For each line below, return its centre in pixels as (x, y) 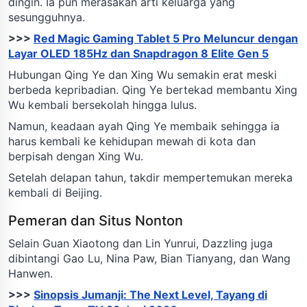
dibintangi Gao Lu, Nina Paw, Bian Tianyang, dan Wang (149, 258)
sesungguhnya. (47, 17)
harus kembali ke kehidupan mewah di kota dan (132, 141)
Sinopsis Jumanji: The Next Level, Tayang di (150, 294)
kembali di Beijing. (55, 192)
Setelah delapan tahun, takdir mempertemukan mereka (150, 177)
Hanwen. (30, 273)
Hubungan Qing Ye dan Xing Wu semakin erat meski (143, 74)
